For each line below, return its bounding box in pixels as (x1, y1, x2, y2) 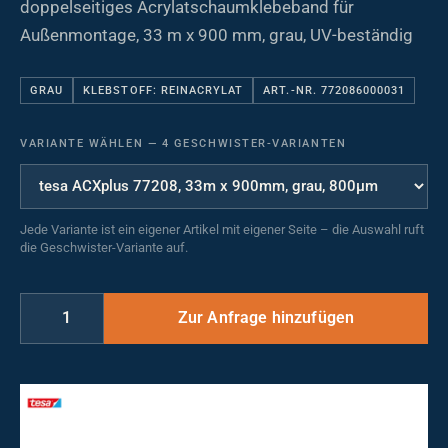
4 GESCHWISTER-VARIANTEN (157, 137, 347, 150)
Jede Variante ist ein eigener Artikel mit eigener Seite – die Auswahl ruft (20, 222, 424, 237)
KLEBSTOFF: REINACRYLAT (83, 84, 244, 97)
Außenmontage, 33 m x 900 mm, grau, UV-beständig (20, 25, 413, 45)
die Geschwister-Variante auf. (20, 240, 188, 255)
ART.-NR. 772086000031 (263, 84, 406, 97)
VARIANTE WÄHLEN (20, 137, 148, 150)
